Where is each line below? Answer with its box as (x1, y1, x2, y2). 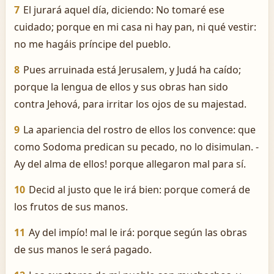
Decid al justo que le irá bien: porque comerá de (29, 183, 250, 196)
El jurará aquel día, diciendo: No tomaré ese (23, 3, 224, 17)
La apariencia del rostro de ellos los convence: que (23, 123, 256, 136)
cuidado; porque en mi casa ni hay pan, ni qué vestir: (14, 20, 256, 34)
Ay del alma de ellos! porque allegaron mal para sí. (14, 157, 246, 171)
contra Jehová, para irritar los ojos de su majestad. (14, 97, 246, 111)
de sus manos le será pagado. (14, 243, 152, 256)
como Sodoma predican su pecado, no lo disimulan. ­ (14, 140, 259, 154)
